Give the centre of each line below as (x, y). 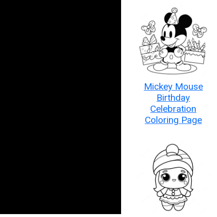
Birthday (173, 98)
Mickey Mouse (173, 87)
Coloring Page (173, 120)
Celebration (173, 109)
